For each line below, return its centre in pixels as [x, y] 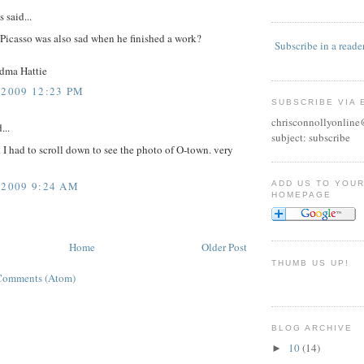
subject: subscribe [311, 138]
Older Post [224, 247]
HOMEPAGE [302, 195]
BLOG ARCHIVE [312, 328]
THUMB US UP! [311, 262]
